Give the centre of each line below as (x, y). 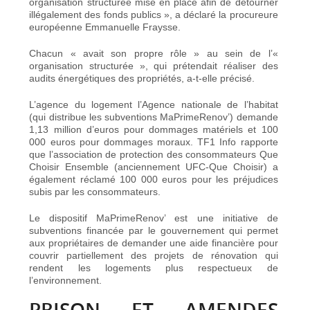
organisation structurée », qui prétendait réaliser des (154, 65)
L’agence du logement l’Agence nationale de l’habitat (154, 104)
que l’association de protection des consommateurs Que (154, 154)
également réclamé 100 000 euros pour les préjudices (154, 179)
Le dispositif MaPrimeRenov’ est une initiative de (154, 218)
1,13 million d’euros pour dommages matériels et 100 (154, 129)
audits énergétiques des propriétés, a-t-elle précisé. (142, 78)
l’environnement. (66, 280)
